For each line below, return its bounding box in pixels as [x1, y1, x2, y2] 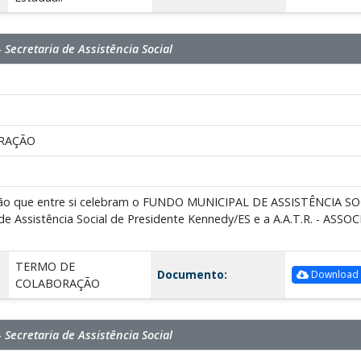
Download [308, 268, 359, 282]
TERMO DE [15, 258, 75, 274]
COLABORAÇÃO [15, 275, 100, 291]
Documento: [156, 266, 227, 282]
